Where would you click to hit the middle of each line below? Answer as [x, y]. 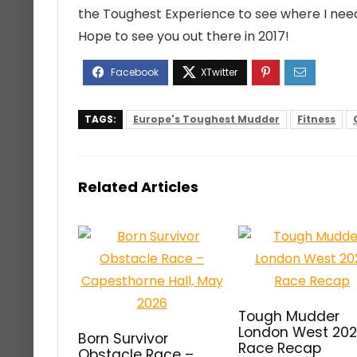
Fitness [316, 119]
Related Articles [138, 187]
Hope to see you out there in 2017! [184, 36]
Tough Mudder [289, 316]
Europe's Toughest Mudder [206, 119]
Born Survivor [124, 339]
